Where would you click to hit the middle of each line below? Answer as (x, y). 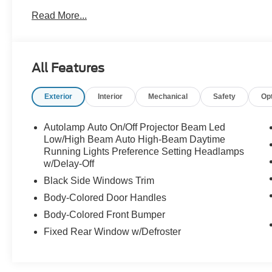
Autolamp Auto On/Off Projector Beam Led (135, 127)
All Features (68, 68)
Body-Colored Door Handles (105, 198)
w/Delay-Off (69, 164)
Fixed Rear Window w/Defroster (113, 232)
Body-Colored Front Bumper (105, 215)
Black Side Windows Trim (99, 181)
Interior (110, 97)
